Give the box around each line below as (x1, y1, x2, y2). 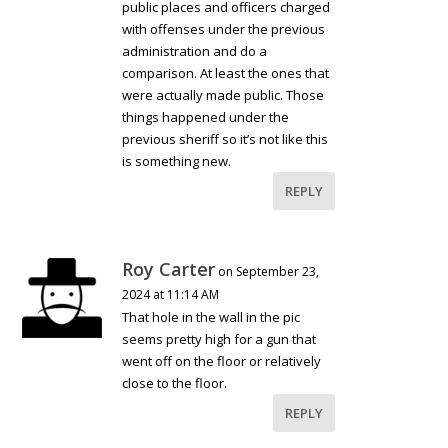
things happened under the (122, 107, 290, 126)
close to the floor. (122, 373, 228, 392)
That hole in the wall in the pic (122, 307, 301, 326)
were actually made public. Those (122, 85, 325, 104)
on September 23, (218, 262, 320, 280)
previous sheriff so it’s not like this (122, 129, 329, 148)
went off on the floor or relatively (122, 351, 322, 370)
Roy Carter (122, 256, 216, 281)
